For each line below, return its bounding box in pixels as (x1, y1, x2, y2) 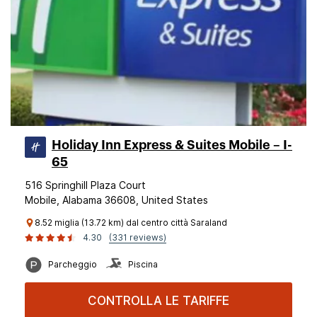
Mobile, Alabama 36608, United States (25, 194, 208, 206)
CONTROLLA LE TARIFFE (88, 294, 229, 308)
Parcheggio (48, 259, 97, 270)
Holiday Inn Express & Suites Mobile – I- (52, 139, 292, 151)
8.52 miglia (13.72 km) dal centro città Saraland (35, 217, 227, 228)
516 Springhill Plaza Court (25, 179, 146, 191)
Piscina (128, 259, 158, 270)
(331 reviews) (109, 232, 166, 243)
